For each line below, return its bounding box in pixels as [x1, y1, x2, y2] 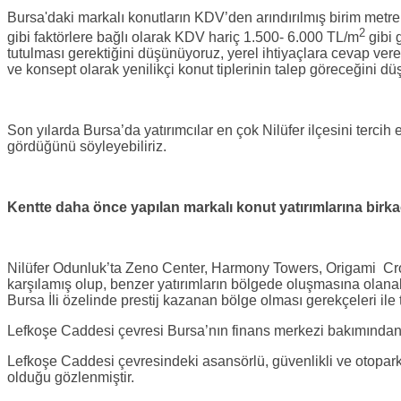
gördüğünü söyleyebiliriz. [7, 139, 166, 155]
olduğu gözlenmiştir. [7, 370, 134, 386]
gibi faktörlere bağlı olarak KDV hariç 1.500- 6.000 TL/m [7, 30, 359, 46]
